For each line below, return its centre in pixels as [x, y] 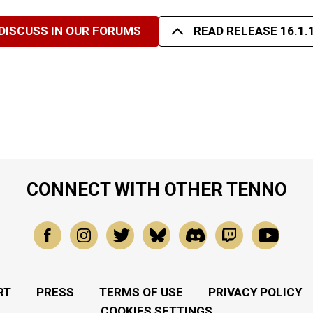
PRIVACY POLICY [255, 292]
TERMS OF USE [141, 292]
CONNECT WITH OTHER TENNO [156, 189]
